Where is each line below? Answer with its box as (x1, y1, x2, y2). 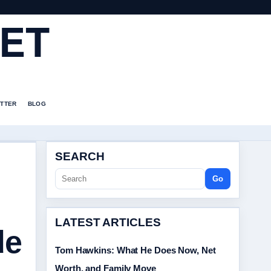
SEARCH (55, 150, 105, 163)
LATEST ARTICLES (55, 216, 161, 229)
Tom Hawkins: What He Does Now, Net (55, 245, 216, 255)
